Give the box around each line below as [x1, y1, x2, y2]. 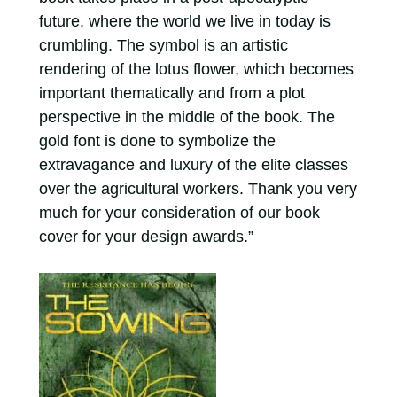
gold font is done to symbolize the [38, 131, 276, 150]
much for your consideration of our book [38, 203, 320, 222]
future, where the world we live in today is [38, 12, 331, 30]
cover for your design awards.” [38, 227, 253, 245]
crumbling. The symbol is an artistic [38, 35, 288, 54]
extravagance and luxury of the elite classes [38, 155, 348, 174]
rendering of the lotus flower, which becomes [38, 59, 354, 78]
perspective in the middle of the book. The [38, 107, 335, 126]
